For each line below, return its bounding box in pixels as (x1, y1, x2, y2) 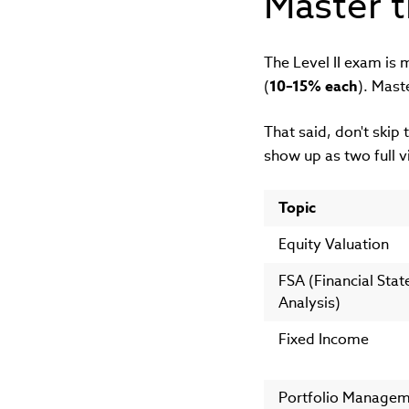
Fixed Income (278, 330, 369, 350)
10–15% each (268, 77, 358, 97)
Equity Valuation (278, 235, 389, 255)
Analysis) (278, 293, 341, 313)
